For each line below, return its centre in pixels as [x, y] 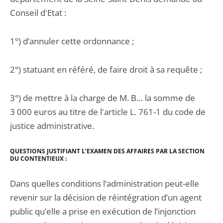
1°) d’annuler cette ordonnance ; [72, 41]
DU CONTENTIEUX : [38, 159]
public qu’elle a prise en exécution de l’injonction [103, 211]
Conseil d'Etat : [38, 13]
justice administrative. [52, 126]
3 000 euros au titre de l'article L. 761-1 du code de [108, 112]
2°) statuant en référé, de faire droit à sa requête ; [106, 69]
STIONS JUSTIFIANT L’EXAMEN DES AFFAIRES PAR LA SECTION [114, 151]
